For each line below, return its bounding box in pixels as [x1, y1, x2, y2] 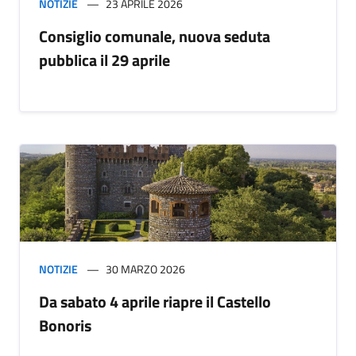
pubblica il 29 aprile [39, 48, 170, 73]
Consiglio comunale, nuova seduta [39, 24, 270, 49]
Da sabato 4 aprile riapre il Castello [39, 289, 271, 315]
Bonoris [39, 313, 91, 339]
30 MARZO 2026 [106, 261, 185, 278]
